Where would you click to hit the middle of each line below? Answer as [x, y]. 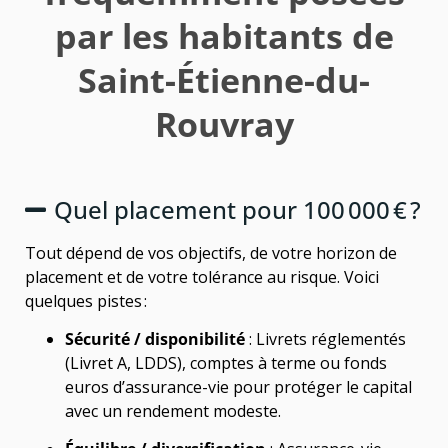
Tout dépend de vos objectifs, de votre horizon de [211, 252]
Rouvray [224, 123]
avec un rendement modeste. [173, 411]
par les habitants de [224, 35]
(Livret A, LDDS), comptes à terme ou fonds [226, 363]
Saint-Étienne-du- [224, 79]
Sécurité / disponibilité [155, 339]
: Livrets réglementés [325, 339]
